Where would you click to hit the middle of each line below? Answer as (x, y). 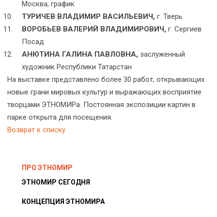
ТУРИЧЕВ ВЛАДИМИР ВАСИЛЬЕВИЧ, (88, 17)
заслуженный (162, 54)
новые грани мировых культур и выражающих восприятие (104, 92)
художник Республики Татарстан (77, 67)
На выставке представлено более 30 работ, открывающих (106, 80)
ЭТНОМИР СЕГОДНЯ (56, 182)
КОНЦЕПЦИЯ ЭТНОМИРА (63, 202)
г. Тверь (169, 17)
